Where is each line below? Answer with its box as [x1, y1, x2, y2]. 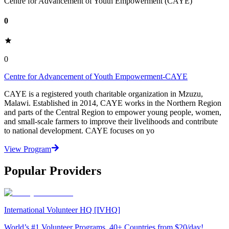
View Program [4, 145, 51, 154]
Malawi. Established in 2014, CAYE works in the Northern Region [4, 99, 221, 108]
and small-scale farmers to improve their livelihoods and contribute [4, 117, 218, 126]
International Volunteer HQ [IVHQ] [4, 205, 120, 214]
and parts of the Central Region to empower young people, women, [4, 108, 221, 117]
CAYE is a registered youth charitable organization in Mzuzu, [4, 89, 203, 99]
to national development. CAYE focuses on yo [4, 126, 154, 135]
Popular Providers [4, 164, 101, 178]
